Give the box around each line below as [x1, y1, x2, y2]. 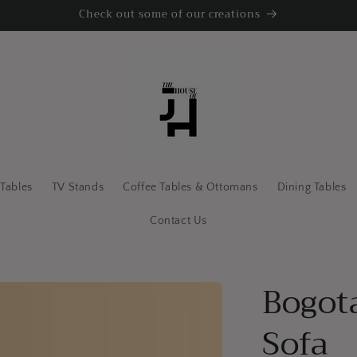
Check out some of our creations [78, 5, 261, 23]
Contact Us [150, 214, 207, 227]
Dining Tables [277, 181, 347, 194]
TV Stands [51, 181, 104, 194]
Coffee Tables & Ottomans [123, 181, 258, 194]
